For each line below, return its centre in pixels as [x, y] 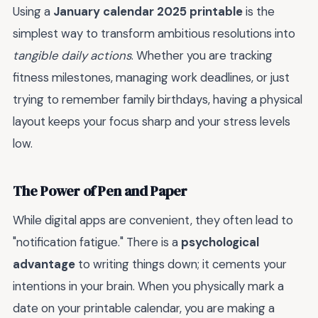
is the [259, 12]
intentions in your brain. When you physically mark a [148, 286]
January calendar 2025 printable [148, 12]
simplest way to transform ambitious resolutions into [154, 34]
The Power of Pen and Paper [100, 191]
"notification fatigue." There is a [97, 242]
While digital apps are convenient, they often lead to [153, 220]
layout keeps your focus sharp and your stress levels [152, 122]
